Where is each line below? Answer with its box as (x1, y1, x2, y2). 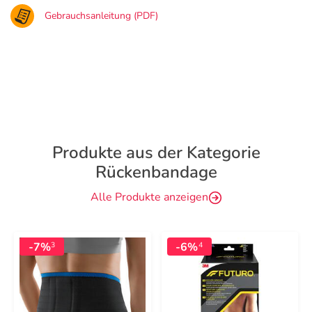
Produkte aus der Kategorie (52, 141, 260, 164)
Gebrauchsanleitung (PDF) (45, 9, 158, 22)
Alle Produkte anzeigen (90, 189, 208, 205)
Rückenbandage (95, 161, 217, 183)
